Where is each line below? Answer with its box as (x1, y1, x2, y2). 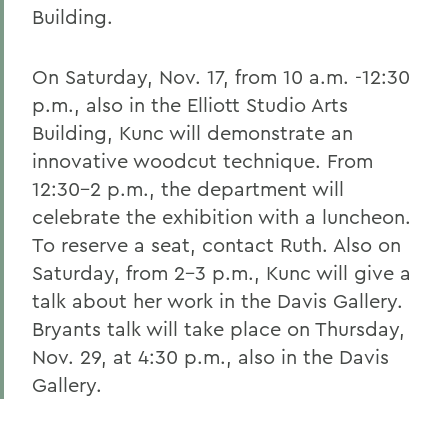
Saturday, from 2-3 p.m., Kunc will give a (32, 260, 411, 285)
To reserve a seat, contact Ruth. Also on (32, 232, 401, 257)
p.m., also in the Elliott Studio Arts (32, 92, 348, 117)
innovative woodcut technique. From (32, 148, 373, 173)
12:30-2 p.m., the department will (32, 176, 344, 201)
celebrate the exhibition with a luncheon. (32, 204, 411, 229)
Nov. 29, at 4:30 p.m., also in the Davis (32, 344, 389, 369)
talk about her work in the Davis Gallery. (32, 288, 403, 313)
